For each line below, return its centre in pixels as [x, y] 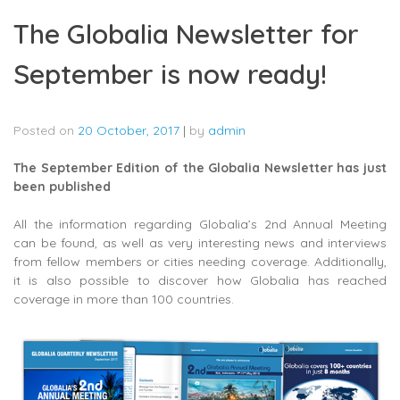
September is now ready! [170, 75]
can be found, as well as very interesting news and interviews [200, 243]
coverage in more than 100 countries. [124, 300]
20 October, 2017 [129, 131]
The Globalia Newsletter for [186, 34]
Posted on [46, 131]
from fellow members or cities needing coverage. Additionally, [200, 262]
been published [62, 187]
